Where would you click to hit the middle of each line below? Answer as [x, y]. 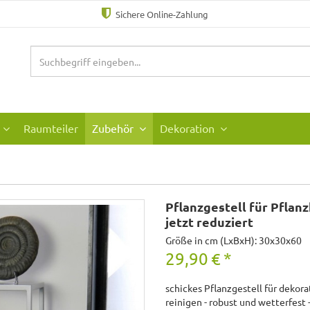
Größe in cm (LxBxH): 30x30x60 [234, 240]
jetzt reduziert [209, 221]
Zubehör [114, 128]
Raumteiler [51, 128]
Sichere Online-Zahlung [161, 14]
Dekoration [189, 128]
